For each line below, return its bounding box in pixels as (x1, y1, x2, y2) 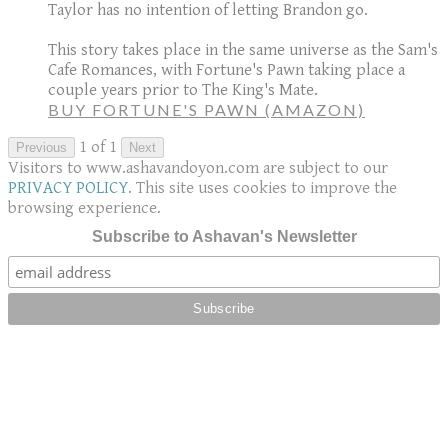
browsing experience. (8, 197, 161, 218)
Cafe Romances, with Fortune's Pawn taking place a (48, 59, 405, 80)
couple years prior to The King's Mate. (48, 79, 318, 100)
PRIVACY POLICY (8, 177, 128, 198)
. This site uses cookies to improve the (128, 177, 397, 198)
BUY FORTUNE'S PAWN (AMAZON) (48, 99, 365, 119)
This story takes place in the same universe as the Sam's (48, 39, 438, 60)
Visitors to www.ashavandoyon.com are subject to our (8, 157, 388, 178)
